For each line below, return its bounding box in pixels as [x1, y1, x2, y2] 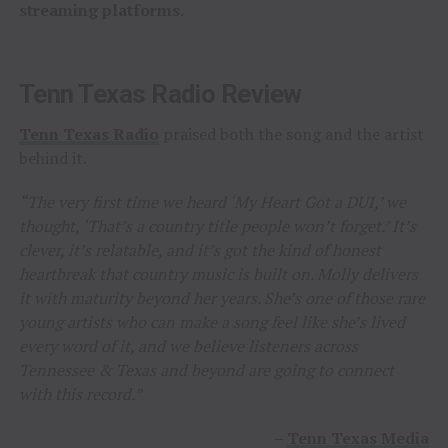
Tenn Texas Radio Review [18, 78, 302, 109]
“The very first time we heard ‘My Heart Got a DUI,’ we [18, 190, 406, 213]
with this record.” [18, 382, 142, 405]
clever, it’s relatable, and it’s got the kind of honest [18, 238, 381, 261]
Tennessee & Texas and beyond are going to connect [18, 358, 394, 381]
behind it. [18, 146, 87, 169]
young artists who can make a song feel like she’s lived [18, 310, 405, 333]
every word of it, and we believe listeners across [18, 334, 358, 357]
